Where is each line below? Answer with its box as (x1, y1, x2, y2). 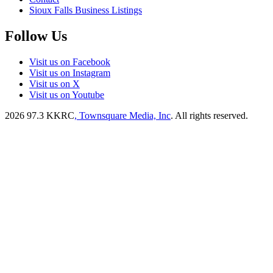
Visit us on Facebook (29, 56, 110, 67)
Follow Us (5, 27, 67, 44)
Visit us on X (29, 78, 80, 89)
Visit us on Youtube (29, 89, 104, 100)
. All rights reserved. (171, 110, 248, 121)
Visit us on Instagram (29, 67, 110, 78)
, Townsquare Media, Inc (74, 110, 171, 121)
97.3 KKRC (27, 110, 74, 121)
